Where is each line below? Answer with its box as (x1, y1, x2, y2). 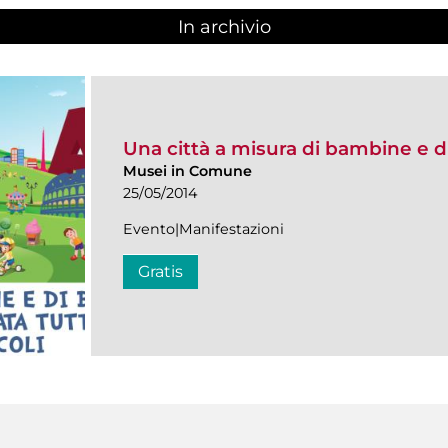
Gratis (138, 261, 183, 281)
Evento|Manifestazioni (123, 219, 284, 238)
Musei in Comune (123, 161, 252, 180)
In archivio (177, 16, 271, 39)
